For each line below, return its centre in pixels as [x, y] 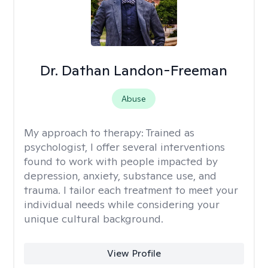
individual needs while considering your [122, 204]
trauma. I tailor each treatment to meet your [131, 190]
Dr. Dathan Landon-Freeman [134, 70]
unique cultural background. [94, 219]
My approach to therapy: [85, 133]
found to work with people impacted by [121, 161]
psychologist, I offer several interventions [124, 147]
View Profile [134, 253]
